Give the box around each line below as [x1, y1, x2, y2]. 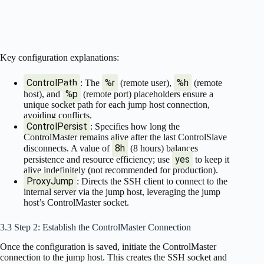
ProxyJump [27, 176, 74, 187]
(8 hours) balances [128, 143, 198, 154]
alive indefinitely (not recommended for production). [24, 165, 218, 176]
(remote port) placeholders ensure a [81, 89, 213, 100]
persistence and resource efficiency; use [24, 154, 172, 165]
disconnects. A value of [24, 143, 112, 154]
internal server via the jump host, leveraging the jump [24, 187, 220, 197]
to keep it [193, 154, 229, 165]
